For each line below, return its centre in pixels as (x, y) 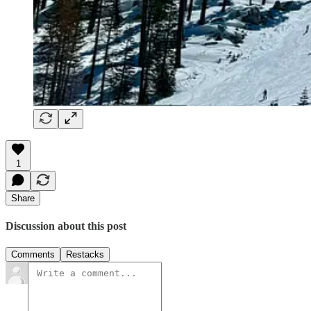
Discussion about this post (66, 226)
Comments (33, 255)
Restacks (85, 255)
